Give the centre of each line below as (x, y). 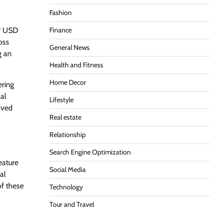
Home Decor (68, 82)
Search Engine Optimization (90, 152)
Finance (60, 30)
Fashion (60, 13)
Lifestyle (61, 100)
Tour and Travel (71, 204)
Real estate (65, 117)
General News (69, 47)
